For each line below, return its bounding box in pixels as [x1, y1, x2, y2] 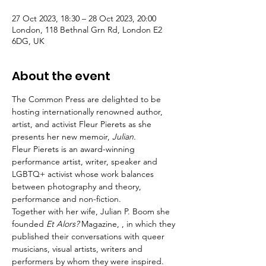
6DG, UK [12, 36, 45, 46]
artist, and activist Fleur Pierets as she [12, 119, 154, 129]
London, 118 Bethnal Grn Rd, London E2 [12, 24, 162, 35]
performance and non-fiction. [12, 194, 121, 204]
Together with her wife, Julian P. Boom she [12, 206, 172, 217]
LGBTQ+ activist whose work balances [12, 169, 156, 179]
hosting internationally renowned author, [12, 106, 165, 117]
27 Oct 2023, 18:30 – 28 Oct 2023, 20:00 [12, 13, 156, 24]
